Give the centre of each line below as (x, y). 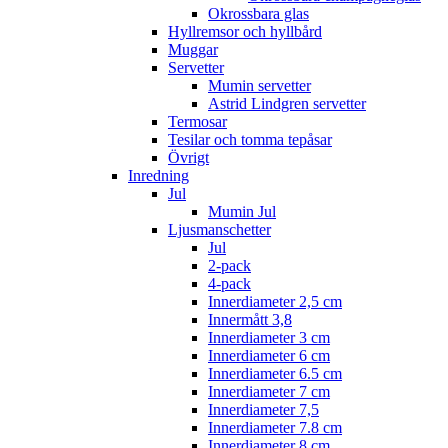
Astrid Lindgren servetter (287, 103)
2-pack (229, 265)
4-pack (229, 283)
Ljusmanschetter (219, 229)
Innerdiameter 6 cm (269, 355)
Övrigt (188, 157)
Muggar (193, 49)
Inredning (158, 175)
